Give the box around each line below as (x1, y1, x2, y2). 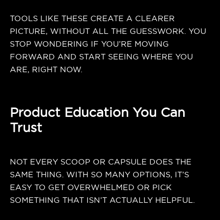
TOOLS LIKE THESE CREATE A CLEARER (10, 14, 175, 23)
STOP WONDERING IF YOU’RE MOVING (10, 39, 169, 48)
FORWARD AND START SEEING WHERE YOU (10, 52, 193, 61)
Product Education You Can (10, 105, 185, 119)
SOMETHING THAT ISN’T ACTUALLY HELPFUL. (10, 195, 195, 204)
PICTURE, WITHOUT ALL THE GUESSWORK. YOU (10, 27, 206, 35)
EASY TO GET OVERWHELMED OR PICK (10, 183, 172, 192)
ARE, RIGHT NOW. (10, 65, 82, 74)
